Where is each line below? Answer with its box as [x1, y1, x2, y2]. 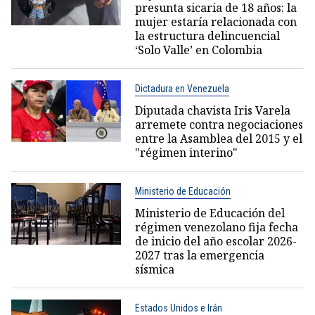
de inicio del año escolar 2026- [134, 233, 297, 249]
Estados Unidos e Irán [134, 302, 222, 314]
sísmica [134, 261, 174, 277]
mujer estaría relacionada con [134, 13, 297, 30]
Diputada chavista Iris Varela [134, 102, 290, 118]
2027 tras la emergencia [134, 247, 264, 263]
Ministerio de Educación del [134, 205, 285, 221]
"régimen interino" [134, 144, 238, 160]
